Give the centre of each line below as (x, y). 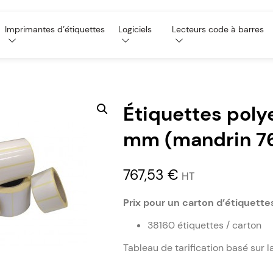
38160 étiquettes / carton (204, 225)
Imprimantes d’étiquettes (55, 30)
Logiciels (135, 30)
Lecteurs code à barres (218, 30)
